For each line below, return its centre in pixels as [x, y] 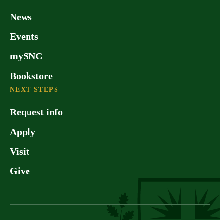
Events [24, 36]
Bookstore [31, 75]
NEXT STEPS [34, 89]
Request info [36, 112]
